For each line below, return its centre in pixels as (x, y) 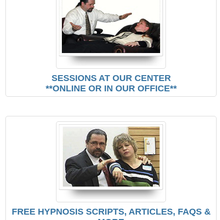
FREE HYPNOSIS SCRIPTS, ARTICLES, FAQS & (111, 212)
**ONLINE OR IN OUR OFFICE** (111, 89)
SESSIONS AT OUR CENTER (111, 78)
